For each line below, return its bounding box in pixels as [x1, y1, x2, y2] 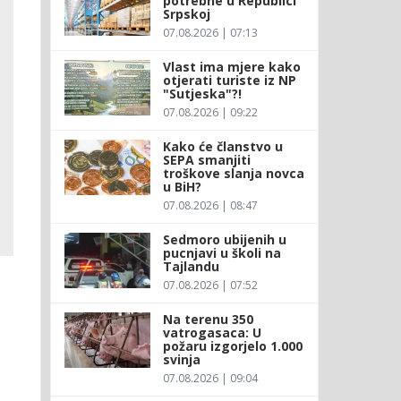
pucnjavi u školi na [162, 243, 281, 261]
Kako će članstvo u [162, 137, 283, 155]
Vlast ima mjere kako [162, 57, 301, 75]
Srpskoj [162, 4, 210, 22]
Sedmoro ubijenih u [162, 230, 286, 248]
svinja [162, 350, 200, 368]
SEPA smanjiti [162, 150, 251, 168]
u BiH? [162, 177, 201, 195]
